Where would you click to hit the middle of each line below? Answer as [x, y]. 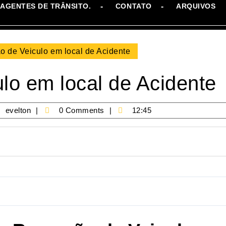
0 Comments [80, 110]
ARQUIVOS [196, 6]
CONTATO [133, 6]
